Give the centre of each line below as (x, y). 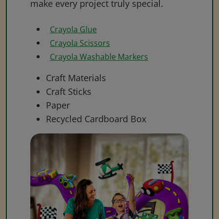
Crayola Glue (73, 29)
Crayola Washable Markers (99, 56)
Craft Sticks (69, 91)
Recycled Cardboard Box (96, 119)
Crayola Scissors (80, 43)
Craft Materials (76, 77)
